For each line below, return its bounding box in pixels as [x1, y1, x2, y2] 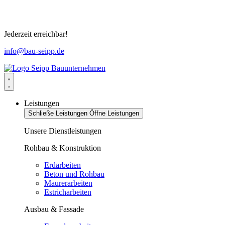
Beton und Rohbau [44, 170, 104, 179]
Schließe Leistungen [28, 109, 87, 118]
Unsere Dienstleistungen [24, 127, 101, 136]
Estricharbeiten [44, 188, 91, 197]
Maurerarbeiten [44, 179, 92, 188]
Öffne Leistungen [89, 109, 139, 118]
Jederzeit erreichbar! [4, 30, 68, 39]
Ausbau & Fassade [24, 205, 84, 214]
